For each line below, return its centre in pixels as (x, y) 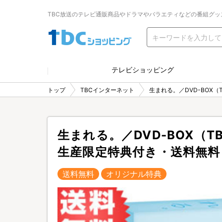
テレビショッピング (143, 70)
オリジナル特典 (134, 174)
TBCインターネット (107, 90)
